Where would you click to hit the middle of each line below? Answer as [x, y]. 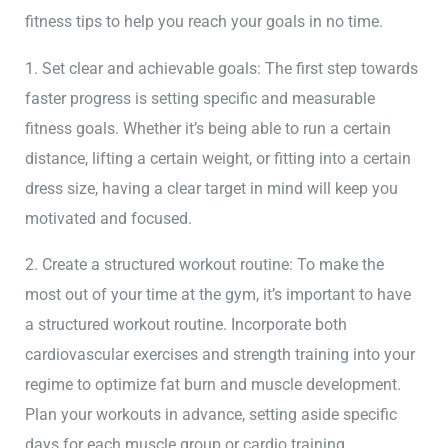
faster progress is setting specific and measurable [200, 98]
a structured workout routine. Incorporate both [186, 325]
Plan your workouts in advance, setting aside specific [211, 415]
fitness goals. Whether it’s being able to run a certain [208, 128]
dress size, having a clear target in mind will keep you [212, 188]
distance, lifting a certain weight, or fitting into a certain [218, 158]
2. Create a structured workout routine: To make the [205, 265]
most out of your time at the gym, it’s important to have [218, 295]
